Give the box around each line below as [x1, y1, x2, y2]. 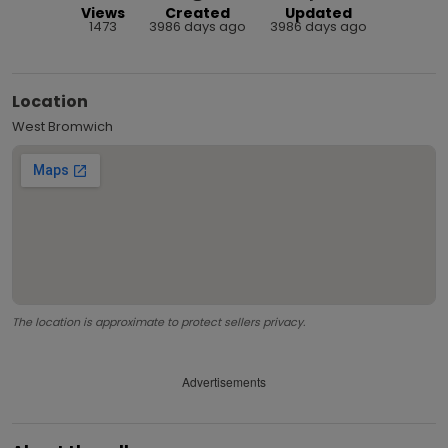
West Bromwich [12, 116, 113, 136]
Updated [285, 2, 352, 23]
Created [165, 2, 230, 23]
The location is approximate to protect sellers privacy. [12, 313, 305, 330]
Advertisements [182, 373, 266, 391]
